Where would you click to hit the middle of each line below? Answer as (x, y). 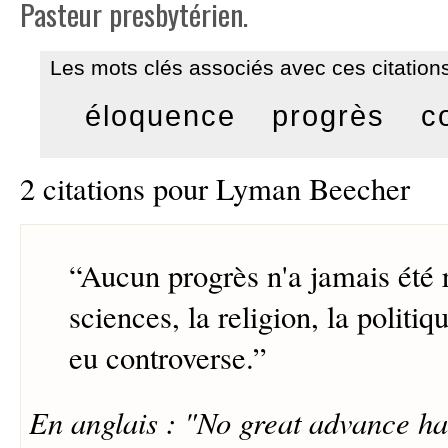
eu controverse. (160, 358)
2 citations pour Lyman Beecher (214, 188)
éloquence (160, 115)
